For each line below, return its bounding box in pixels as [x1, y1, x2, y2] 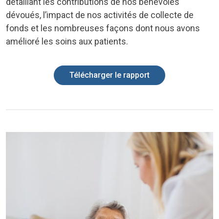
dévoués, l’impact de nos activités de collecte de [6, 10, 194, 21]
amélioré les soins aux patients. [6, 36, 128, 47]
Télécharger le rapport [69, 70, 150, 80]
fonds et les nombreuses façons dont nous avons [6, 23, 200, 34]
